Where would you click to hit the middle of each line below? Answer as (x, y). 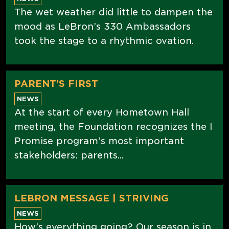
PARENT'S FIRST (56, 83)
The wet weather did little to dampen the (113, 12)
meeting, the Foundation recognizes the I (113, 126)
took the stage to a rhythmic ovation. (104, 40)
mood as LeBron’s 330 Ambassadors (102, 26)
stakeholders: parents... (69, 155)
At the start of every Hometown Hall (102, 112)
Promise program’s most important (99, 141)
